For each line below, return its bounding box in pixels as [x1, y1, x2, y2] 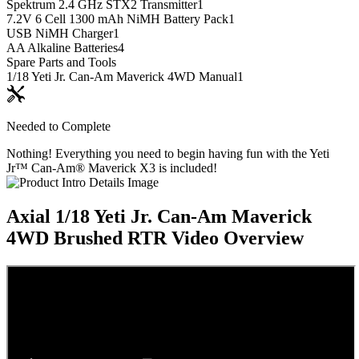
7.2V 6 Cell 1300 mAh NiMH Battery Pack [6, 12, 228, 26]
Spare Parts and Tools [6, 55, 116, 70]
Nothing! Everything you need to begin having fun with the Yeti [6, 147, 329, 161]
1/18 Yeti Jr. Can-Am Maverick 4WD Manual [6, 70, 237, 84]
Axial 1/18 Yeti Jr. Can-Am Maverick [6, 206, 312, 228]
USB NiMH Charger [6, 26, 113, 41]
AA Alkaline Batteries [6, 41, 118, 55]
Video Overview [171, 228, 304, 249]
